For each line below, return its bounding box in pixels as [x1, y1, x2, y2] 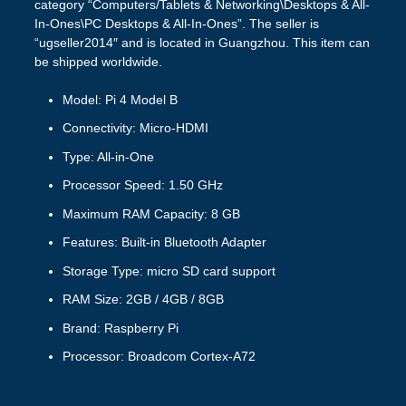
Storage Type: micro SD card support [62, 263, 275, 278]
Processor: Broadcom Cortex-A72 [62, 349, 256, 364]
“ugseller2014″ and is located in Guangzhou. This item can [34, 34, 370, 50]
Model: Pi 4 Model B [62, 92, 178, 107]
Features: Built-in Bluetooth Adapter [62, 235, 266, 250]
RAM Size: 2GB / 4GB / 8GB [62, 292, 224, 307]
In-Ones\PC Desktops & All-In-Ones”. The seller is [34, 15, 319, 31]
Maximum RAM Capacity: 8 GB [62, 206, 240, 221]
